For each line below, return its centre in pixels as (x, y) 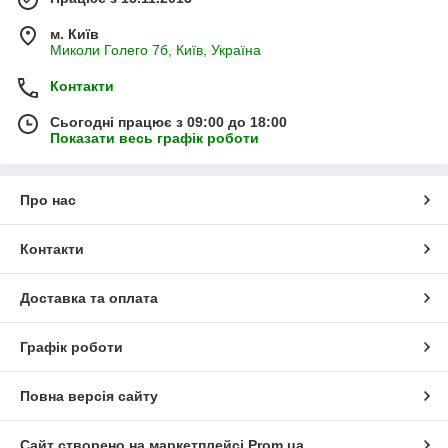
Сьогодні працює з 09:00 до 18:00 (168, 122)
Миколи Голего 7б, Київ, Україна (155, 50)
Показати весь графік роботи (154, 138)
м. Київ (74, 34)
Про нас (48, 200)
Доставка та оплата (89, 298)
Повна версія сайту (89, 396)
